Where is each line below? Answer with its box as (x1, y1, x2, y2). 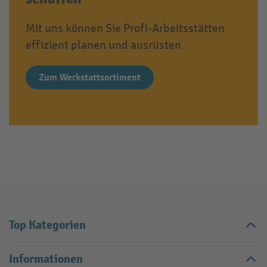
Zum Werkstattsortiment (39, 72, 141, 84)
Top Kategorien (9, 218, 86, 233)
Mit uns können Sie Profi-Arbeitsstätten (26, 21, 225, 36)
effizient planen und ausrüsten (26, 38, 181, 53)
